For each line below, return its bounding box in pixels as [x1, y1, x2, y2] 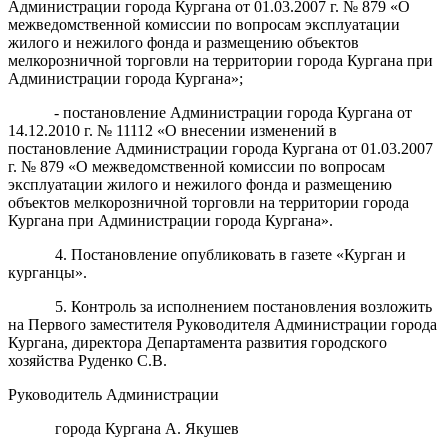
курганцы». [8, 263, 87, 281]
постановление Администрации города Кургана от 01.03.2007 [8, 139, 433, 157]
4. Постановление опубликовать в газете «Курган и [54, 245, 406, 263]
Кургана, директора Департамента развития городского [8, 333, 387, 351]
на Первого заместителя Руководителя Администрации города [8, 315, 437, 333]
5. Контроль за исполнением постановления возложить [54, 297, 432, 315]
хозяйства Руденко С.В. [8, 351, 167, 369]
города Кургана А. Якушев [54, 419, 239, 437]
